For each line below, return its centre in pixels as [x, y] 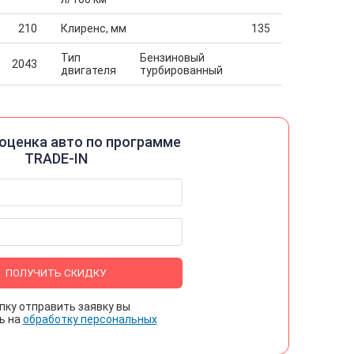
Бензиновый [172, 58]
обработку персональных [90, 319]
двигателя [88, 70]
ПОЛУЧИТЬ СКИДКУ [56, 273]
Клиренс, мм [93, 28]
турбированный [181, 70]
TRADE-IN [56, 158]
